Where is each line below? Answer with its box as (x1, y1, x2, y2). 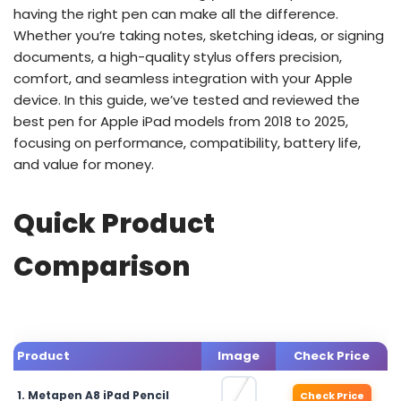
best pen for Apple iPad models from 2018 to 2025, (13, 112, 348, 131)
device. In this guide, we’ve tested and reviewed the (13, 90, 360, 109)
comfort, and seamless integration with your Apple (13, 69, 353, 88)
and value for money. (13, 155, 154, 174)
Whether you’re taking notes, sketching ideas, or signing (13, 26, 384, 45)
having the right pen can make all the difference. (13, 4, 338, 23)
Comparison (13, 248, 191, 286)
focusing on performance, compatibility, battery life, (13, 133, 361, 152)
